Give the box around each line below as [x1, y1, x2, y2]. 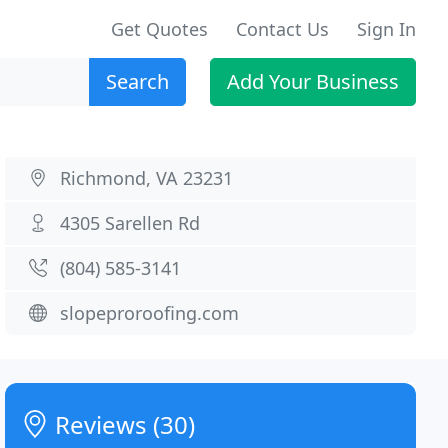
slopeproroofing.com [60, 301, 240, 325]
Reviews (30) [49, 408, 196, 441]
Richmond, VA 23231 [60, 166, 234, 190]
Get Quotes [111, 17, 208, 41]
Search [106, 68, 169, 95]
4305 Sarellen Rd [60, 211, 201, 235]
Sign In [357, 17, 416, 41]
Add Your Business [227, 68, 399, 95]
